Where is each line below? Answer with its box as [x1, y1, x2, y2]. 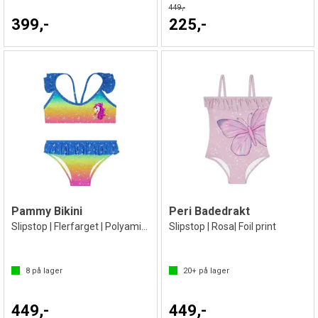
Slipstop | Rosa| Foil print [168, 220, 276, 232]
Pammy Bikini [11, 204, 82, 218]
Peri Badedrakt [168, 204, 250, 218]
